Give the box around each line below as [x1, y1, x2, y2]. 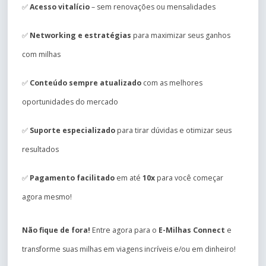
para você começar [155, 173, 223, 183]
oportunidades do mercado [22, 97, 118, 107]
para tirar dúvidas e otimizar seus [115, 125, 232, 136]
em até [115, 173, 142, 183]
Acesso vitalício [30, 2, 90, 12]
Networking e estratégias [30, 30, 131, 41]
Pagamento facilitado [30, 173, 115, 183]
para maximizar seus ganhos [131, 30, 230, 41]
